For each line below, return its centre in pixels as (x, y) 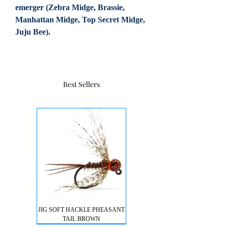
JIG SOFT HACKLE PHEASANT (81, 209)
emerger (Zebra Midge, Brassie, (70, 7)
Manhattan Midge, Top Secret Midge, (80, 19)
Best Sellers (81, 84)
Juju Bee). (33, 32)
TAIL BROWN (81, 219)
